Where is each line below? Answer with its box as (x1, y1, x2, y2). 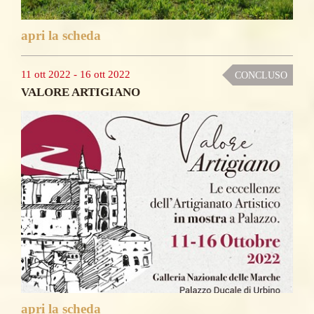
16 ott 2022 (80, 68, 130, 80)
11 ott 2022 (21, 68, 71, 80)
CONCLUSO (235, 69, 287, 81)
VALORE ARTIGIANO (21, 85, 140, 99)
